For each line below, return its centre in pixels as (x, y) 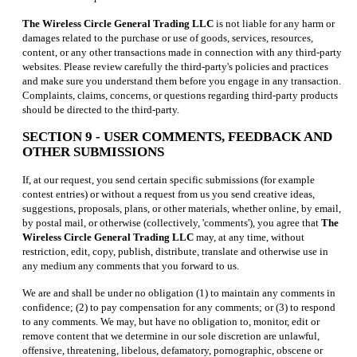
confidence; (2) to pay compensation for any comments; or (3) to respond (179, 307)
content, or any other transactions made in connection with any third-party (182, 52)
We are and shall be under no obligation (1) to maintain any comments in (179, 292)
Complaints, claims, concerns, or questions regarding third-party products (180, 95)
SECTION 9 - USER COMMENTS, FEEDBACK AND (177, 136)
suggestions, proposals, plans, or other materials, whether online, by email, (182, 208)
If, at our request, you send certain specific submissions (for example (169, 179)
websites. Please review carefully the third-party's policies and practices (175, 66)
